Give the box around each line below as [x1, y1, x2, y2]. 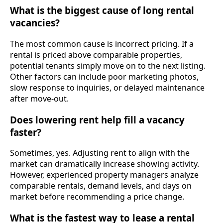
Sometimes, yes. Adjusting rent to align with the [10, 147, 190, 159]
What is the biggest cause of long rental [10, 4, 194, 17]
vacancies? [10, 16, 60, 29]
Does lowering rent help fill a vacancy [10, 113, 185, 126]
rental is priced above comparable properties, [10, 49, 182, 60]
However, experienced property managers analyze [10, 169, 199, 181]
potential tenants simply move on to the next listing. [10, 60, 206, 71]
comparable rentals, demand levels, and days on [10, 180, 192, 192]
